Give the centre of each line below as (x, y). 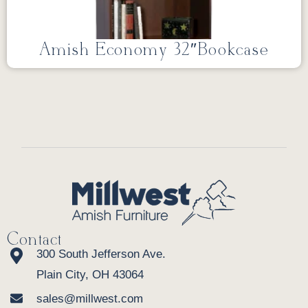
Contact (34, 241)
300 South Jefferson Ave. (101, 254)
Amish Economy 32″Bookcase (154, 51)
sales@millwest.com (90, 299)
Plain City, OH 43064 (90, 275)
